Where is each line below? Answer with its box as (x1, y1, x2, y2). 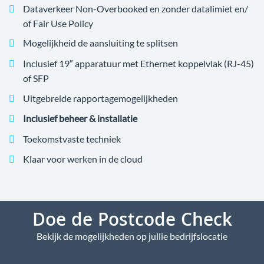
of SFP (23, 72, 49, 84)
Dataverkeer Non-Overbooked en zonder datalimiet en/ (23, 2, 248, 14)
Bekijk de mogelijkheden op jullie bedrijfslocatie (37, 230, 227, 242)
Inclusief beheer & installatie (23, 113, 137, 124)
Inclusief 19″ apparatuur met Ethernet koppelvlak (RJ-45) (23, 57, 254, 69)
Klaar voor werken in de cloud (23, 153, 143, 165)
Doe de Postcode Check (32, 206, 232, 237)
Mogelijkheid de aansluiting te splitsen (23, 37, 178, 49)
